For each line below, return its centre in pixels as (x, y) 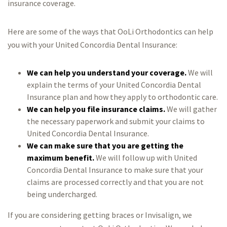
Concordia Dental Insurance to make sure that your (115, 170)
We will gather (191, 109)
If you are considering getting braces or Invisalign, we (100, 215)
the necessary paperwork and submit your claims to (116, 121)
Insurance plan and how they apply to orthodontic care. (122, 97)
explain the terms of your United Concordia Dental (114, 85)
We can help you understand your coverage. (106, 72)
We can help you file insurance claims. (96, 109)
